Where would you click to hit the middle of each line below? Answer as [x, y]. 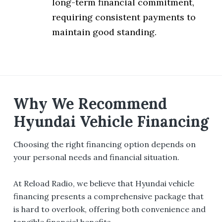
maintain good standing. [104, 32]
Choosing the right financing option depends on [104, 144]
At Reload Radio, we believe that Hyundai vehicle [104, 183]
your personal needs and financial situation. [96, 157]
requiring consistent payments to [124, 17]
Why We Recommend [90, 104]
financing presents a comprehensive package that [108, 196]
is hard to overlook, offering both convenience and [109, 209]
